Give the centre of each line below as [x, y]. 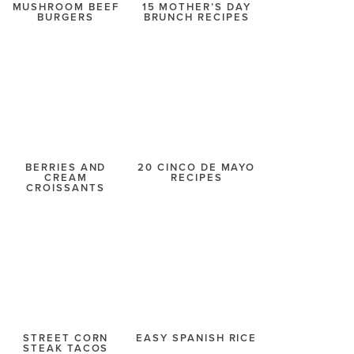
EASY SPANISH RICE [197, 339]
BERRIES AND [66, 168]
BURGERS [66, 17]
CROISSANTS [66, 188]
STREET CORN [66, 339]
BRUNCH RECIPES [196, 17]
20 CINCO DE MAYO [197, 168]
